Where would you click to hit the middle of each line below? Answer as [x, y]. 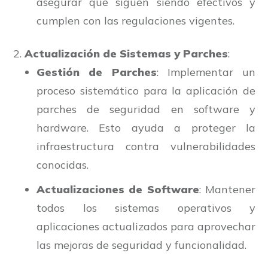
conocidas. [63, 165]
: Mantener [227, 190]
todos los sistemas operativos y [146, 208]
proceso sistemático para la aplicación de [146, 91]
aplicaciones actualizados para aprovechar [146, 227]
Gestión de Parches [97, 72]
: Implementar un [206, 72]
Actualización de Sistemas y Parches [126, 54]
